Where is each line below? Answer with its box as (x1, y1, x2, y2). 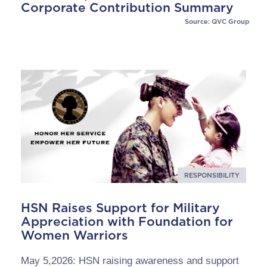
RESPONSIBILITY (184, 170, 240, 179)
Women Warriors (21, 228, 132, 243)
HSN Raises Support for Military (21, 200, 220, 215)
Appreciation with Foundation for (21, 214, 233, 229)
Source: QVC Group (185, 17, 249, 26)
